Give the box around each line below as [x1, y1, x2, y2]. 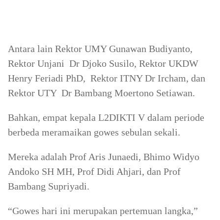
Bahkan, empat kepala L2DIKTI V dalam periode [8, 112, 204, 123]
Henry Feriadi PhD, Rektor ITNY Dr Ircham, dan [8, 73, 205, 83]
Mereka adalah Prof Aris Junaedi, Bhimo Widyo [8, 151, 199, 162]
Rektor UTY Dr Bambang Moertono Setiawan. [8, 87, 195, 98]
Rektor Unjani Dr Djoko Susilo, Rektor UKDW [8, 58, 198, 69]
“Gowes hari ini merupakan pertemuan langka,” [8, 205, 200, 216]
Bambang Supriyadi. [8, 181, 89, 192]
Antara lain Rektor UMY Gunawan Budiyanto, [8, 43, 192, 54]
